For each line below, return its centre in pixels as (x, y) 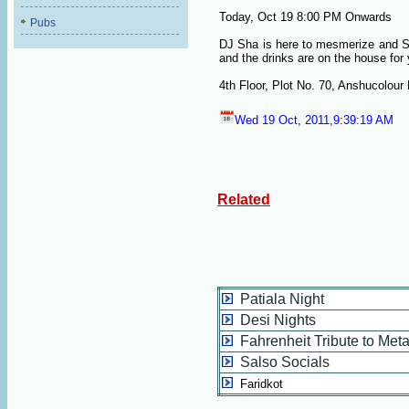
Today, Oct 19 (256, 17)
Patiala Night (278, 299)
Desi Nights (274, 320)
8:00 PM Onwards (342, 17)
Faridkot (262, 384)
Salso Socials (281, 362)
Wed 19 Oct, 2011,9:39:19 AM (314, 120)
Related (244, 199)
